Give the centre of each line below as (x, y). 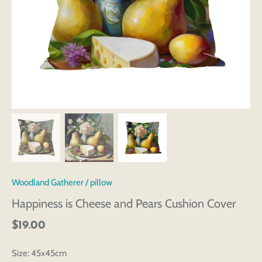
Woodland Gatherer (48, 183)
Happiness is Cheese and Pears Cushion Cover (124, 204)
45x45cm (48, 254)
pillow (101, 183)
